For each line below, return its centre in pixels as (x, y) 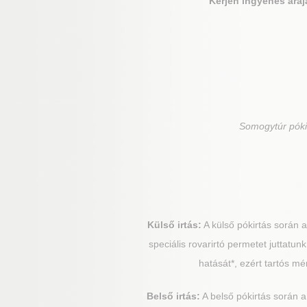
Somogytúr (262, 126)
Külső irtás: (174, 225)
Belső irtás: (173, 296)
